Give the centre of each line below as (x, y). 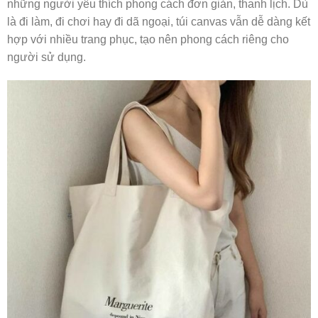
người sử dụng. (46, 57)
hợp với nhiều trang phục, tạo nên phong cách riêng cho (148, 39)
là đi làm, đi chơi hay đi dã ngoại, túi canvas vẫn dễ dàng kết (159, 21)
